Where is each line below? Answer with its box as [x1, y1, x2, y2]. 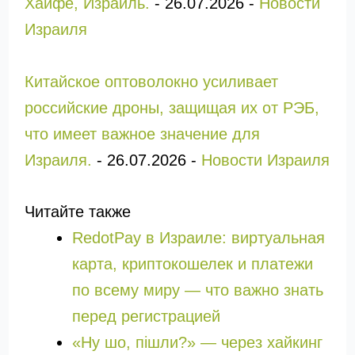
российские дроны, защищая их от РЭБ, [24, 99, 319, 116]
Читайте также [24, 203, 131, 220]
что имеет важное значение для [24, 125, 260, 143]
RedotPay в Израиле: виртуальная [71, 229, 325, 246]
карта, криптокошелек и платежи [71, 255, 313, 273]
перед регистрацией [71, 307, 220, 325]
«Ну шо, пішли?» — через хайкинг [71, 334, 323, 351]
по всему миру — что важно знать [71, 281, 323, 299]
